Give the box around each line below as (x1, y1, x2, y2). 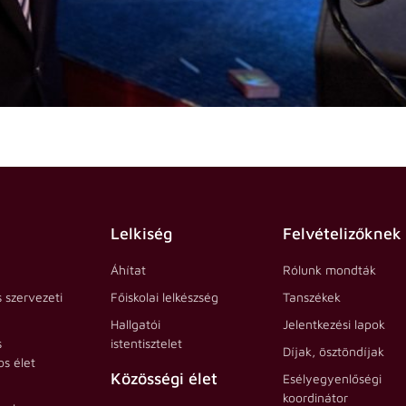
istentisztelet (110, 335, 182, 351)
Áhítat (110, 262, 146, 277)
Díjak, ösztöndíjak (282, 343, 384, 359)
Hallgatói (110, 316, 160, 332)
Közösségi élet (110, 369, 217, 388)
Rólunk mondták (282, 262, 376, 277)
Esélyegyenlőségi (282, 371, 382, 386)
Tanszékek (282, 289, 341, 304)
